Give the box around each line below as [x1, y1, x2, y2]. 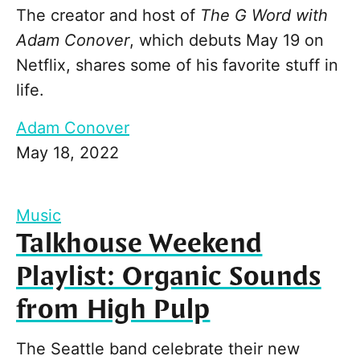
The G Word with [200, 6, 328, 26]
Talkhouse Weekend [16, 227, 263, 263]
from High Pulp [16, 292, 211, 329]
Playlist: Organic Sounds [16, 260, 321, 296]
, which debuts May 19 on [129, 31, 324, 51]
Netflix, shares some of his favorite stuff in [16, 55, 338, 76]
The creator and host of [16, 6, 200, 26]
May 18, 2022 [16, 143, 119, 163]
